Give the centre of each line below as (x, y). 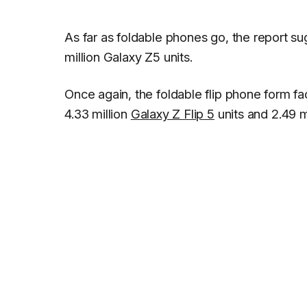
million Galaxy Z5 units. (128, 57)
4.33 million (98, 114)
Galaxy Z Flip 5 (172, 114)
